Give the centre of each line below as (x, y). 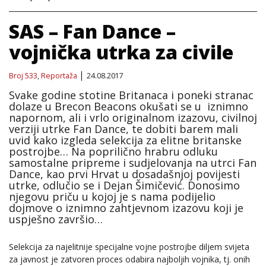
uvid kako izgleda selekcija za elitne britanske (125, 140)
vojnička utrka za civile (121, 52)
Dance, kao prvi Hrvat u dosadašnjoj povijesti (124, 174)
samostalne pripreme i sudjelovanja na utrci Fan (133, 162)
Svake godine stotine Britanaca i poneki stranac (131, 95)
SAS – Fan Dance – (92, 31)
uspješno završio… (56, 219)
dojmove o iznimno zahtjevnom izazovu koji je (126, 208)
